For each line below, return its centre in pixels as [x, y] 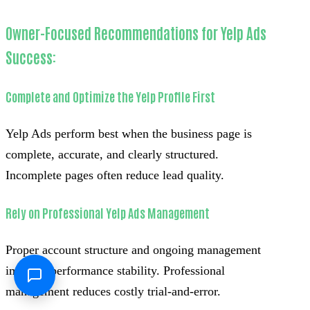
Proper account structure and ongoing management [133, 250]
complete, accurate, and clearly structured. [112, 155]
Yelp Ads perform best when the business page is [129, 134]
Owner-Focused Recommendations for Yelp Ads [136, 33]
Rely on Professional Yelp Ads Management [108, 213]
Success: [31, 57]
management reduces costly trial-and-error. [113, 292]
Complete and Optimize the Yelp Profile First [110, 97]
